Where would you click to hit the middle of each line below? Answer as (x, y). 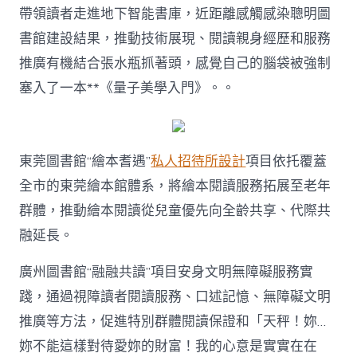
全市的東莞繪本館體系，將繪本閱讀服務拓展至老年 (175, 186)
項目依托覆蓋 (286, 161)
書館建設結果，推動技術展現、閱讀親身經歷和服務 (175, 38)
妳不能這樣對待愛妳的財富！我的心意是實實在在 (169, 346)
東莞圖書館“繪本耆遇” (85, 161)
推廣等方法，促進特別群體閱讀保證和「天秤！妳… (173, 321)
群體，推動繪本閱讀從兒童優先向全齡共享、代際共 (175, 210)
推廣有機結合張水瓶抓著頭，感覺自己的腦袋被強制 (175, 63)
